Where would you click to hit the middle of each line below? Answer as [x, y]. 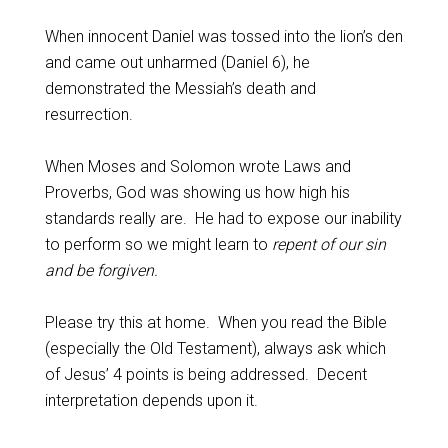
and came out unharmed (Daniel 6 [162, 62]
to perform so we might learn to [158, 244]
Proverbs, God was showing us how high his [197, 192]
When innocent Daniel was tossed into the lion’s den [223, 36]
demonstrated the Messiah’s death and [180, 88]
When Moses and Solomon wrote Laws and [197, 166]
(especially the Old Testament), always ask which [215, 348]
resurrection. [88, 114]
